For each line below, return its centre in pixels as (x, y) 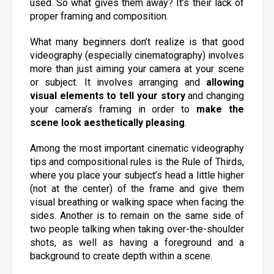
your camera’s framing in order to (113, 109)
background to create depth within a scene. (121, 256)
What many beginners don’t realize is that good (137, 42)
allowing (225, 82)
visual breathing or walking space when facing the (137, 202)
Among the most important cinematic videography (137, 148)
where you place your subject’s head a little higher (137, 175)
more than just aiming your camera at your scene (137, 69)
